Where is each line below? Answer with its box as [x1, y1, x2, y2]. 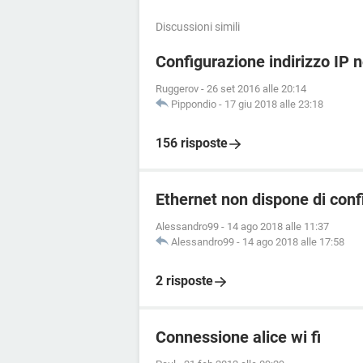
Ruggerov [156, 83, 199, 95]
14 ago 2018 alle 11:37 [227, 220, 329, 233]
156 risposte [156, 135, 228, 151]
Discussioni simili [156, 20, 240, 33]
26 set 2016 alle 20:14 [207, 83, 306, 95]
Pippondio [171, 98, 216, 110]
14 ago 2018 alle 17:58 [242, 236, 344, 248]
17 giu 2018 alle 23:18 [224, 98, 323, 110]
